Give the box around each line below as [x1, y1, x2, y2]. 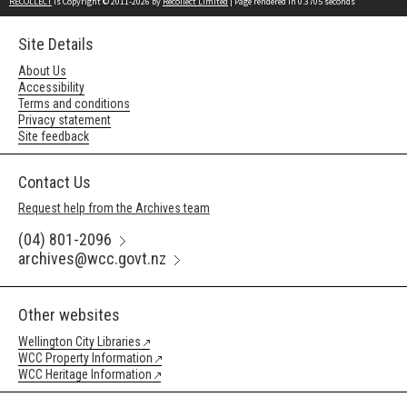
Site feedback [18, 129, 89, 144]
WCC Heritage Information [18, 367, 152, 382]
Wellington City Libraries [18, 334, 141, 349]
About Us [18, 64, 66, 78]
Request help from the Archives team [18, 201, 210, 215]
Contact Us [18, 173, 91, 192]
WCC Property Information [18, 351, 153, 365]
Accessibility [18, 80, 84, 94]
